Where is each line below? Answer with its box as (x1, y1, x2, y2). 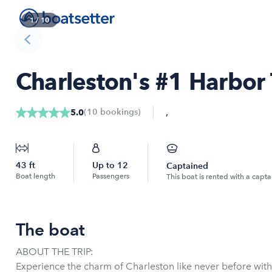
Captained (166, 161, 208, 171)
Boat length (16, 172, 55, 180)
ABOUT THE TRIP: (16, 246, 93, 257)
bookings (98, 107, 138, 117)
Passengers (92, 172, 129, 180)
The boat (16, 219, 85, 240)
